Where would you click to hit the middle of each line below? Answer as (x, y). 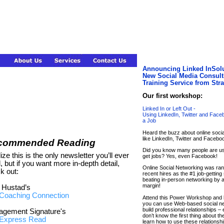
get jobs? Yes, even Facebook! (180, 156)
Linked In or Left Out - (169, 109)
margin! (151, 186)
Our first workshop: (172, 96)
